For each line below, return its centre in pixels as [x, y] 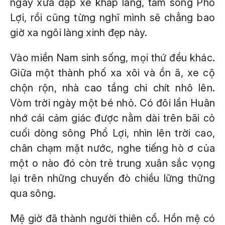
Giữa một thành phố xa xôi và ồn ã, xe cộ [113, 73]
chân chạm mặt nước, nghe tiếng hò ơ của [113, 148]
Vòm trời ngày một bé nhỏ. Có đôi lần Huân [113, 103]
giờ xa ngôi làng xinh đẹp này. [79, 33]
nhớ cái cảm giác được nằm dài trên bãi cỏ [113, 118]
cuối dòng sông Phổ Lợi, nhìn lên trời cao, [113, 133]
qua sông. [33, 193]
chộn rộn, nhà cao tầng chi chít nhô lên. [113, 88]
